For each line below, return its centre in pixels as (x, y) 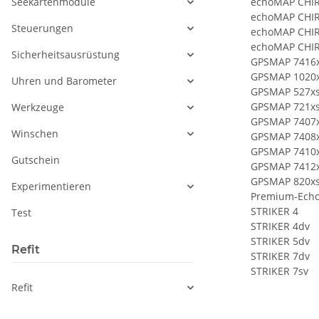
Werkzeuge (38, 108)
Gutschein (36, 160)
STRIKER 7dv (280, 256)
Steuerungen (42, 28)
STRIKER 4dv (280, 226)
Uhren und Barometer (64, 81)
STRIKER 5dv (280, 241)
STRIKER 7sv (279, 271)
